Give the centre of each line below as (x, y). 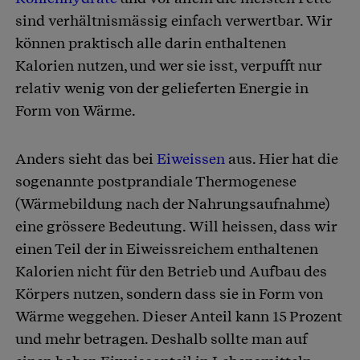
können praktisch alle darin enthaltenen (151, 43)
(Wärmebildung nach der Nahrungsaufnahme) (172, 204)
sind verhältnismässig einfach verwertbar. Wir (174, 21)
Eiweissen (191, 159)
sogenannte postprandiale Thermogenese (156, 182)
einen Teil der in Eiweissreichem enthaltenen (167, 249)
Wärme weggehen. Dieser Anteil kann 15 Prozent (179, 317)
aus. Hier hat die (282, 159)
